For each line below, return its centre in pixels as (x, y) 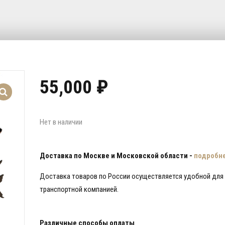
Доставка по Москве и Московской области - (117, 155)
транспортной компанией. (79, 189)
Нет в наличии (61, 122)
